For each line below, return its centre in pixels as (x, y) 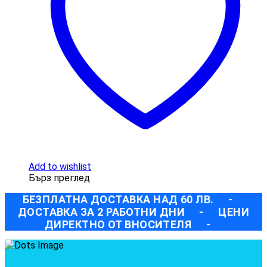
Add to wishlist (60, 167)
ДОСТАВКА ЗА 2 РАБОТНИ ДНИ (103, 212)
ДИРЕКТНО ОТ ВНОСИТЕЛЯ (118, 225)
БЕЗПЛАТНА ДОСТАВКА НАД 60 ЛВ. (119, 200)
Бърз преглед (59, 178)
